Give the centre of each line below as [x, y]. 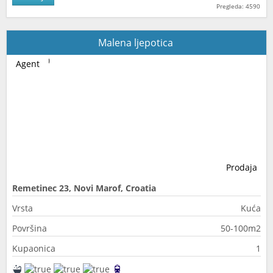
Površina [30, 228]
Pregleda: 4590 [238, 6]
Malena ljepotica [136, 43]
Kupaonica [34, 248]
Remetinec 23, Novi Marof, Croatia [84, 188]
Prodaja [242, 167]
